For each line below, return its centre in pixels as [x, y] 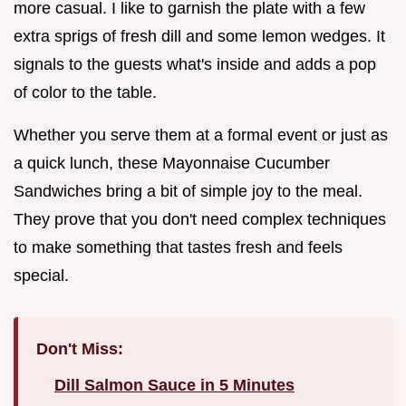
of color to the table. [85, 92]
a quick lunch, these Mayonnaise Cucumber [172, 163]
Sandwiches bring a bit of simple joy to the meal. [188, 191]
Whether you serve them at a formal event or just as [201, 135]
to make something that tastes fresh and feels [178, 247]
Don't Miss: [80, 348]
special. [41, 275]
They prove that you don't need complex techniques [200, 219]
